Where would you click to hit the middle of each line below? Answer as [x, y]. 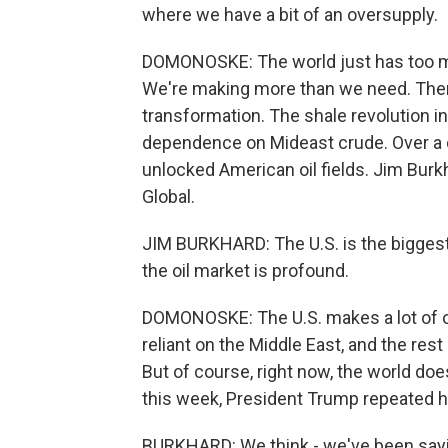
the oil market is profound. [245, 270]
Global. [168, 196]
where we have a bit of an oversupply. [290, 14]
